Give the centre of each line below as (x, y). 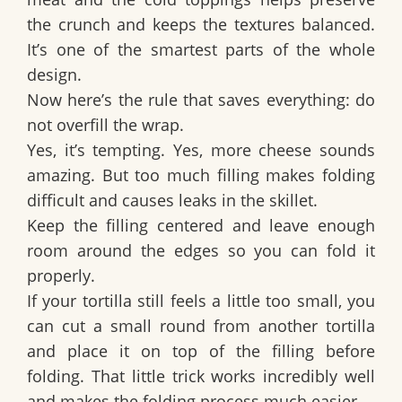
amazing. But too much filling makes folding (201, 175)
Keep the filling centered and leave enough (201, 226)
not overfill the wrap (103, 125)
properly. (61, 276)
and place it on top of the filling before (201, 351)
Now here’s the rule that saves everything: (191, 100)
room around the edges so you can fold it (201, 251)
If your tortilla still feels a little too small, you (201, 301)
